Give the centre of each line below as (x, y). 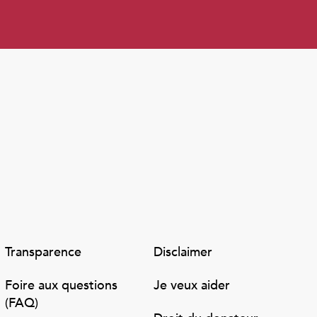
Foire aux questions (61, 286)
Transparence (43, 252)
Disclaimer (183, 252)
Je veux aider (192, 286)
